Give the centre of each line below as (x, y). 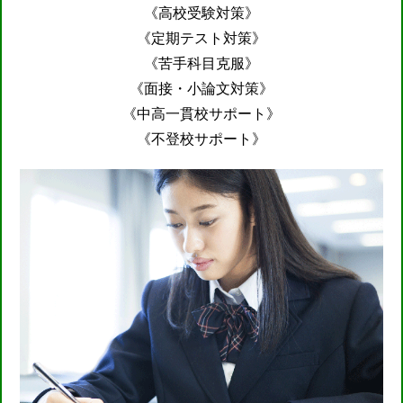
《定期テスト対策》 (201, 37)
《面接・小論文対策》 (201, 88)
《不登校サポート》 (201, 138)
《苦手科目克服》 (201, 63)
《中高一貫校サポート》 (201, 113)
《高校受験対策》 (201, 12)
